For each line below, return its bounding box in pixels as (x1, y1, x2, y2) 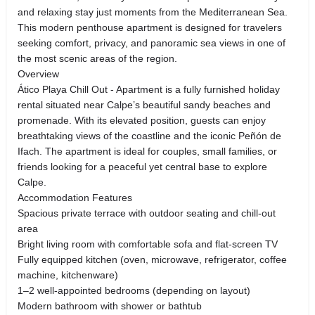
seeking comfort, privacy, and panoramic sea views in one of (18, 37, 285, 49)
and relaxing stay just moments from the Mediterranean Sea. (18, 6, 288, 18)
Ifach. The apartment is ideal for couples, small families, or (18, 145, 277, 157)
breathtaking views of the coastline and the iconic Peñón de (18, 129, 281, 141)
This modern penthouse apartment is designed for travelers (18, 21, 282, 33)
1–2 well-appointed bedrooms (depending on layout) (18, 284, 250, 296)
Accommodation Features (18, 191, 132, 203)
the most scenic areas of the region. (18, 52, 177, 64)
